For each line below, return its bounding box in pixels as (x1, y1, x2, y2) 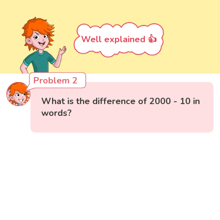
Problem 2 (33, 75, 78, 87)
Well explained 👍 (81, 33, 157, 45)
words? (41, 107, 72, 119)
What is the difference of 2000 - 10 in (41, 95, 200, 108)
